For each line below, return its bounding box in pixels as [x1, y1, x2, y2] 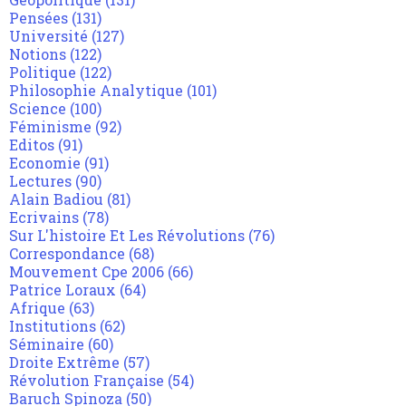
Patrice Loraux [9, 280, 116, 300]
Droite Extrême [9, 353, 120, 372]
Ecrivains [9, 208, 79, 227]
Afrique [9, 298, 65, 318]
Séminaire [9, 334, 84, 354]
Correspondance [9, 244, 125, 264]
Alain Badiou [9, 189, 103, 209]
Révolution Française [9, 371, 164, 391]
